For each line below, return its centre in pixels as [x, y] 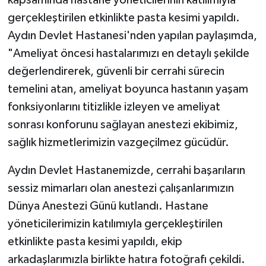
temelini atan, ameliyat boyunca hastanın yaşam [128, 89]
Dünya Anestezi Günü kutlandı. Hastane [108, 206]
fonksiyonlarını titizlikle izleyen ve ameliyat [114, 107]
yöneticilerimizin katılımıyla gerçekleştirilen [115, 224]
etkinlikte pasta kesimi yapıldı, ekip [95, 242]
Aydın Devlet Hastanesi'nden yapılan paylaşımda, [132, 36]
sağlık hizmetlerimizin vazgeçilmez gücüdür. [118, 143]
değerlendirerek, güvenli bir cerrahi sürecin [116, 72]
